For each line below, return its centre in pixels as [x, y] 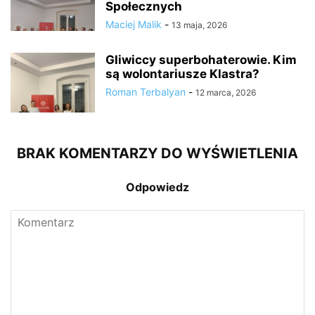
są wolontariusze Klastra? [182, 73]
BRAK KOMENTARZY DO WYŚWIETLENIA [157, 153]
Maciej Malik [134, 24]
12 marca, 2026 [226, 92]
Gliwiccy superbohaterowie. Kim [201, 59]
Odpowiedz [157, 187]
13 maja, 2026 [199, 25]
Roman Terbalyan [146, 91]
